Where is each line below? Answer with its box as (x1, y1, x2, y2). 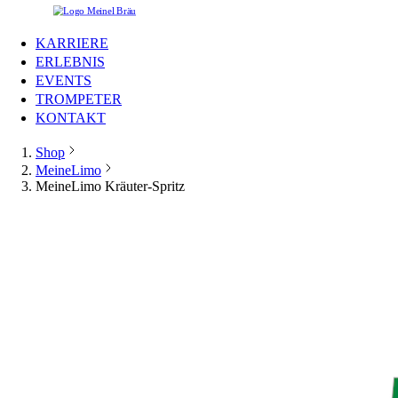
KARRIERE (36, 35, 108, 51)
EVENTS (36, 72, 92, 88)
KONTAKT (36, 109, 106, 125)
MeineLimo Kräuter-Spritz (36, 178, 185, 194)
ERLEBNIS (36, 53, 105, 69)
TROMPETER (36, 91, 122, 107)
